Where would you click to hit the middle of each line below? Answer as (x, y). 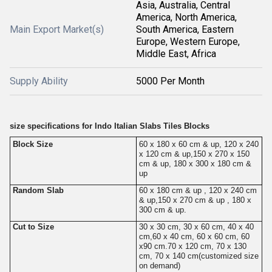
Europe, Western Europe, (188, 41)
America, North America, (186, 17)
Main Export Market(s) (57, 29)
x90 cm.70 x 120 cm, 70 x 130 (192, 246)
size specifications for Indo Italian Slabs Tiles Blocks (110, 126)
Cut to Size (33, 226)
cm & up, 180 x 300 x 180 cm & (195, 163)
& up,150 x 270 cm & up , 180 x (195, 200)
